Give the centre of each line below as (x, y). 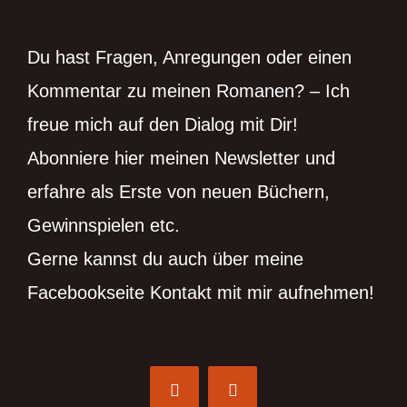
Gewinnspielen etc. (104, 226)
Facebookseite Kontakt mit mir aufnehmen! (201, 293)
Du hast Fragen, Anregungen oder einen (189, 58)
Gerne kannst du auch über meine (165, 259)
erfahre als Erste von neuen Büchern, (179, 192)
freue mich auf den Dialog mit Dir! (163, 125)
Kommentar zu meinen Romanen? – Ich (189, 91)
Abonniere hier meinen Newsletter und (181, 159)
